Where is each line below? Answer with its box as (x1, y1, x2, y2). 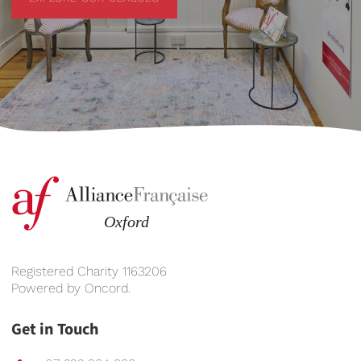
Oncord (85, 280, 128, 296)
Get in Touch (11, 318, 99, 340)
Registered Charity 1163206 (11, 263, 167, 279)
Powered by (11, 280, 85, 296)
